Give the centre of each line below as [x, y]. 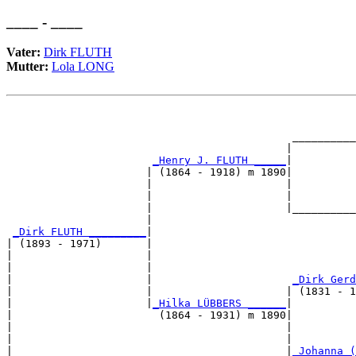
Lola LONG [83, 67]
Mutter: [29, 67]
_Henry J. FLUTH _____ [219, 161]
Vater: [25, 52]
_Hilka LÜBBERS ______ [219, 304]
